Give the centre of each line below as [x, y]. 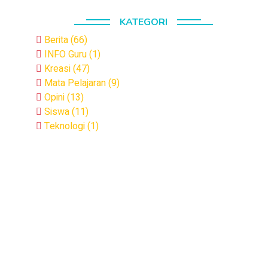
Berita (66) [65, 40]
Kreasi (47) [66, 69]
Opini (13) [63, 98]
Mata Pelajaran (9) [81, 83]
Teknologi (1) [70, 126]
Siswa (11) [65, 112]
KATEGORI [143, 22]
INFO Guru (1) [71, 54]
